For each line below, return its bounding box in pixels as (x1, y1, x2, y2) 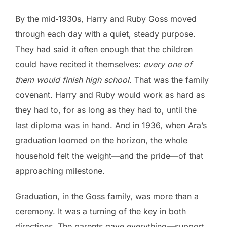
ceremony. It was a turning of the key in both (15, 206, 186, 216)
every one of (143, 59, 192, 69)
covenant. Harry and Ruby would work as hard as (15, 90, 205, 100)
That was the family (132, 74, 209, 85)
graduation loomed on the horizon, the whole (15, 135, 187, 145)
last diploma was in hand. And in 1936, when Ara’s (15, 120, 207, 130)
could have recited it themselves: (15, 59, 143, 69)
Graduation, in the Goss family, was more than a (15, 191, 199, 201)
